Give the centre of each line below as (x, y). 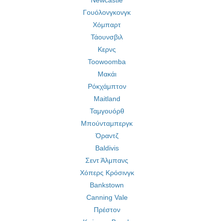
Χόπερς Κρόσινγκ (107, 173)
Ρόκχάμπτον (107, 86)
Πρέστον (107, 210)
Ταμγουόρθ (107, 111)
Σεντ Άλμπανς (107, 160)
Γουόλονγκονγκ (107, 12)
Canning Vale (107, 197)
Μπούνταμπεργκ (107, 123)
